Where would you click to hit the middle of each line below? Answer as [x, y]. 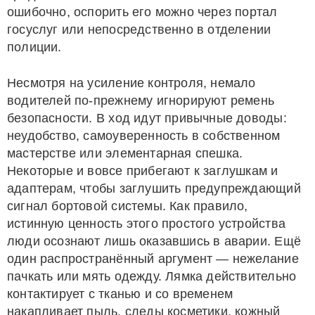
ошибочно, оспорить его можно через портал [142, 12]
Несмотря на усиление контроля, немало [131, 83]
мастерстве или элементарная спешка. [125, 153]
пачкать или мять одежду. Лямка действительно [152, 276]
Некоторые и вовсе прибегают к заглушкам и [143, 171]
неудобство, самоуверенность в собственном [144, 136]
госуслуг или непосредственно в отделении [139, 30]
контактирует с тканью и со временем [120, 294]
